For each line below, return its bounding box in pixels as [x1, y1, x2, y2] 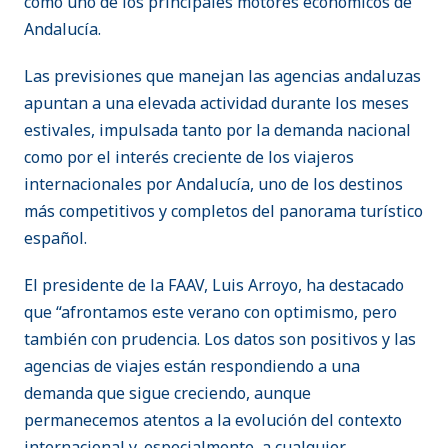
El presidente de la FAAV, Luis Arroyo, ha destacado [24, 274, 404, 297]
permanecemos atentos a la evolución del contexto [24, 409, 402, 432]
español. [24, 227, 87, 250]
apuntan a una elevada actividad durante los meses [24, 92, 409, 115]
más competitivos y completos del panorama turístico [24, 200, 423, 223]
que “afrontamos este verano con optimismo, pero [24, 301, 397, 324]
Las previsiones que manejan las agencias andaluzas [24, 65, 421, 88]
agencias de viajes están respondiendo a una [24, 355, 360, 378]
